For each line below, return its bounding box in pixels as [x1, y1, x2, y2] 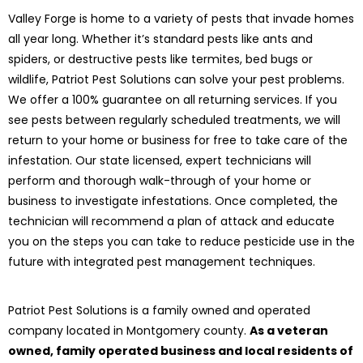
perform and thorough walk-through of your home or [8, 173, 311, 190]
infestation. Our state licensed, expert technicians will [8, 152, 311, 169]
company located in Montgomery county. [8, 322, 250, 339]
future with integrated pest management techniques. [8, 254, 315, 271]
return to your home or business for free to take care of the [8, 132, 348, 149]
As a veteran [250, 322, 328, 339]
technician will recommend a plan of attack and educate [8, 213, 335, 230]
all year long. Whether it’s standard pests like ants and [8, 31, 313, 48]
